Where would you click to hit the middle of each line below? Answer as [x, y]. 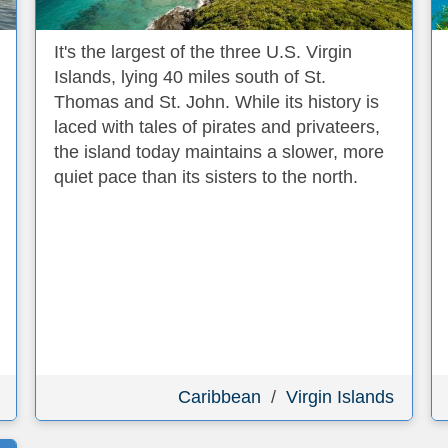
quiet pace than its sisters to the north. [206, 177]
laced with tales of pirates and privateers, [217, 127]
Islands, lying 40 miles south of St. [190, 77]
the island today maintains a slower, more [219, 152]
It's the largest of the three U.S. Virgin [203, 52]
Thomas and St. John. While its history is [216, 102]
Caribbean [219, 397]
